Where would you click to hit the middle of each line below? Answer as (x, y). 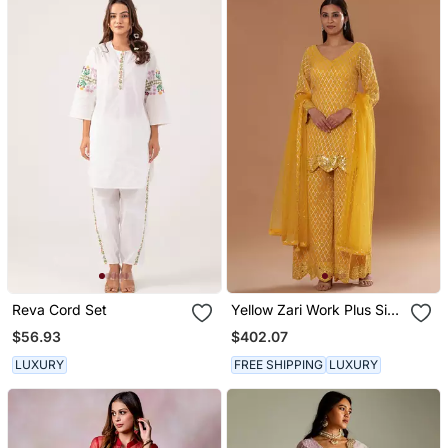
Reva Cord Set (59, 309)
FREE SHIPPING (279, 365)
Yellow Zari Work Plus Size (317, 309)
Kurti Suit (261, 326)
